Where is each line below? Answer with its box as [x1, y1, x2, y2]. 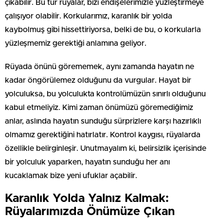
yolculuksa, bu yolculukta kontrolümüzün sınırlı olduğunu [5, 90, 206, 98]
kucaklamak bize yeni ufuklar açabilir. [5, 171, 137, 180]
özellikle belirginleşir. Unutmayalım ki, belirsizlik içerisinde [5, 144, 206, 152]
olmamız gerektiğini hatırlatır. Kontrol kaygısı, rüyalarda [5, 130, 200, 139]
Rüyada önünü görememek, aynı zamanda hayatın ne [5, 62, 194, 71]
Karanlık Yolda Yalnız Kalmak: [5, 192, 169, 204]
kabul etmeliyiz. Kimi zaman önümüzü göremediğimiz [5, 103, 193, 111]
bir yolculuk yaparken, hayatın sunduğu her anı [5, 158, 170, 166]
